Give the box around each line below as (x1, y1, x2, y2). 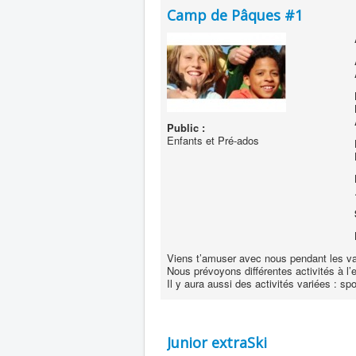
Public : (167, 120, 205, 135)
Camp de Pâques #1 (167, 6, 303, 25)
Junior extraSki (167, 333, 267, 352)
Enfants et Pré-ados (167, 133, 259, 148)
